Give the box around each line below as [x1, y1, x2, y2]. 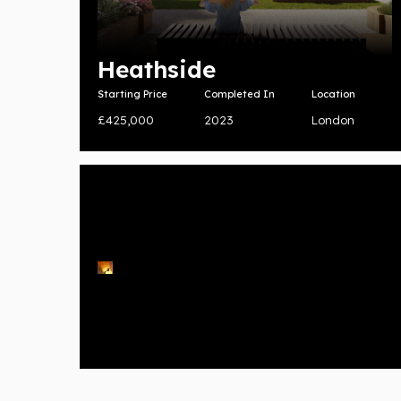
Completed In [204, 88, 276, 101]
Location [311, 88, 355, 101]
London [311, 113, 354, 128]
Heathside [97, 55, 216, 85]
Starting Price [97, 88, 167, 101]
